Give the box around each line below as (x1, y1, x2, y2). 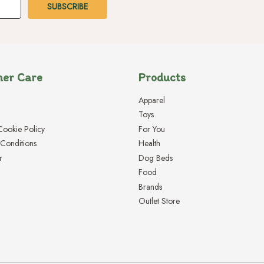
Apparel (138, 94, 165, 106)
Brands (138, 180, 162, 193)
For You (138, 123, 165, 135)
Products (138, 70, 186, 84)
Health (138, 137, 160, 150)
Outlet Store (138, 195, 180, 207)
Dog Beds (138, 151, 173, 164)
